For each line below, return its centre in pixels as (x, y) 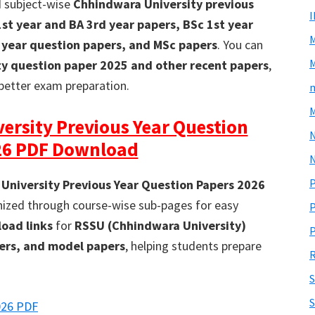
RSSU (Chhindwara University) (160, 225)
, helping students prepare (193, 246)
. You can (240, 45)
